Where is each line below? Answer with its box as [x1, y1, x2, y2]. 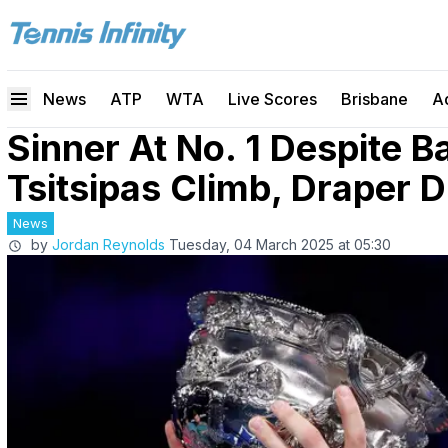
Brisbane [341, 89, 408, 109]
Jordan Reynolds [52, 236, 165, 253]
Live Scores [228, 89, 317, 109]
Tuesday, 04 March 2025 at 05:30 [169, 236, 391, 253]
